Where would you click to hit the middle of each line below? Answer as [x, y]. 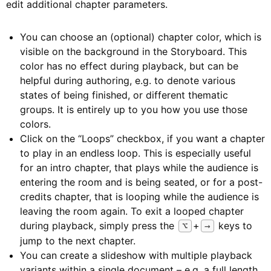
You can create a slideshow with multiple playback [136, 255]
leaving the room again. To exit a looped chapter [132, 211]
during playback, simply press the [99, 226]
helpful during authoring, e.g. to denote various [128, 80]
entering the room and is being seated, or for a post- [141, 182]
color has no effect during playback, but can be [129, 66]
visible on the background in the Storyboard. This [133, 51]
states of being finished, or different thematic [124, 95]
